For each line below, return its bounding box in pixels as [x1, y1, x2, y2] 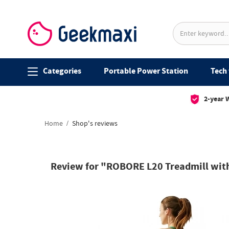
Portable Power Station [103, 65, 188, 77]
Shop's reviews [71, 119, 118, 129]
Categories [42, 65, 81, 77]
